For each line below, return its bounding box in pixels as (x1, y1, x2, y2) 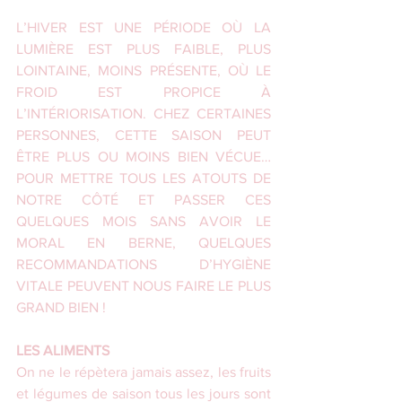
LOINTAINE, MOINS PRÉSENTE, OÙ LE (16, 63, 271, 79)
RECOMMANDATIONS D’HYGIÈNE (16, 257, 271, 273)
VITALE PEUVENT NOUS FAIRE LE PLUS (16, 278, 271, 294)
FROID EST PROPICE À (16, 84, 271, 100)
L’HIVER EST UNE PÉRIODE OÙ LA (16, 20, 271, 36)
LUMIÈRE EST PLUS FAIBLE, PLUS (16, 41, 271, 57)
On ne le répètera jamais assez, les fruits (16, 364, 271, 380)
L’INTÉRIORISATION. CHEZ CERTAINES (16, 106, 271, 122)
